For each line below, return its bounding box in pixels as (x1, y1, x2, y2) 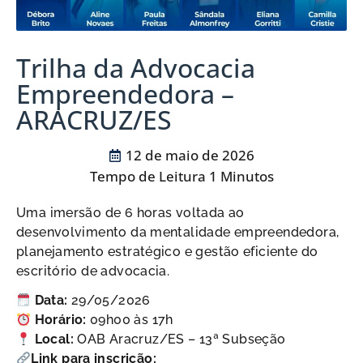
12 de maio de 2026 (126, 146, 254, 165)
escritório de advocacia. (16, 263, 170, 280)
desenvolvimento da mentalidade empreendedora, (16, 224, 340, 241)
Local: (34, 331, 74, 348)
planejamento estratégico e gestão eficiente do (16, 244, 318, 260)
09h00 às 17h (86, 312, 173, 328)
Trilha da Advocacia (16, 50, 255, 86)
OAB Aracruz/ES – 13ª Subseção (73, 331, 286, 348)
